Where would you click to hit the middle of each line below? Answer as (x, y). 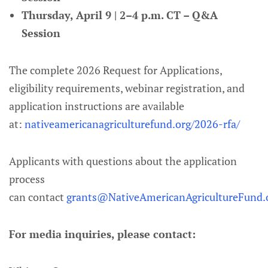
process (27, 179)
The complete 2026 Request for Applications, (115, 70)
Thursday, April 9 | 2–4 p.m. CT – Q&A (119, 15)
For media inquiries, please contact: (102, 234)
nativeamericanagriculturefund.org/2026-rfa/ (132, 124)
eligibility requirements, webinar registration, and (127, 88)
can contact (38, 197)
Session (44, 33)
